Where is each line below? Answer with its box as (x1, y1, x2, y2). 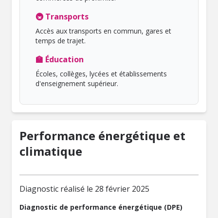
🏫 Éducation (36, 54, 84, 65)
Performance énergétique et (19, 127, 185, 144)
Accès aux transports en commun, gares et (36, 26, 171, 36)
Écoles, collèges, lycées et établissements (36, 69, 167, 78)
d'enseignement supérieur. (36, 79, 118, 88)
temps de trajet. (36, 36, 86, 45)
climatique (19, 143, 82, 159)
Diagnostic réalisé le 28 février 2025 (19, 183, 149, 194)
